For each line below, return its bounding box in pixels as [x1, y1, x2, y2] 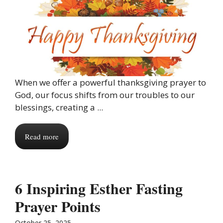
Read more [25, 131, 59, 141]
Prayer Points [15, 195, 106, 217]
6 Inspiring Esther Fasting [15, 177, 183, 199]
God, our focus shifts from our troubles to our [15, 89, 195, 101]
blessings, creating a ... [15, 101, 103, 113]
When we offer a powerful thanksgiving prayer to [15, 76, 206, 88]
